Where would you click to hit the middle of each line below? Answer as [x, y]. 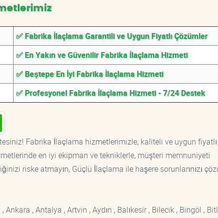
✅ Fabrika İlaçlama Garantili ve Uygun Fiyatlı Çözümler [112, 36]
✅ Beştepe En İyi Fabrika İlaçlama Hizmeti [90, 74]
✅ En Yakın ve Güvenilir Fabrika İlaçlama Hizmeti [102, 55]
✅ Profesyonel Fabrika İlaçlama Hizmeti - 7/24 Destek [111, 93]
